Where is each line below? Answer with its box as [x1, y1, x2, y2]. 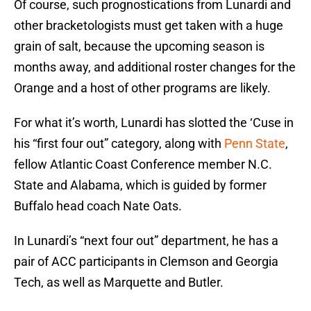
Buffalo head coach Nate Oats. [14, 199, 182, 214]
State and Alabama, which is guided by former [14, 178, 267, 193]
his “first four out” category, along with [14, 136, 224, 151]
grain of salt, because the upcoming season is [14, 39, 264, 54]
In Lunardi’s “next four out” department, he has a [14, 233, 278, 249]
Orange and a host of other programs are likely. [14, 81, 271, 96]
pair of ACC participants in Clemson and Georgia [14, 254, 278, 269]
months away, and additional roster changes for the [14, 60, 296, 75]
